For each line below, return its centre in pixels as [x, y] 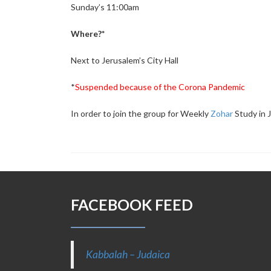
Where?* [88, 34]
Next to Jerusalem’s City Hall [125, 60]
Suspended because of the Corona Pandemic [160, 87]
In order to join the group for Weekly [141, 113]
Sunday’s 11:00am [105, 7]
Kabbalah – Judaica [128, 254]
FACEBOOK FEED [132, 204]
